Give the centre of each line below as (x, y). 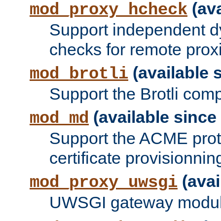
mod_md (59, 119)
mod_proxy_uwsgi (104, 183)
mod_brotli (79, 74)
